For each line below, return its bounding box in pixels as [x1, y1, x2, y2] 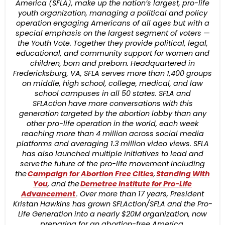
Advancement [21, 189, 76, 199]
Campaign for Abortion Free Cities [28, 169, 154, 179]
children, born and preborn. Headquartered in [30, 58, 195, 69]
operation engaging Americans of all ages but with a [16, 18, 209, 29]
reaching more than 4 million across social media [21, 129, 204, 139]
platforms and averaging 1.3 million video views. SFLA [16, 139, 209, 149]
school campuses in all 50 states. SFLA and [34, 88, 191, 99]
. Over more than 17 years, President [76, 189, 204, 199]
